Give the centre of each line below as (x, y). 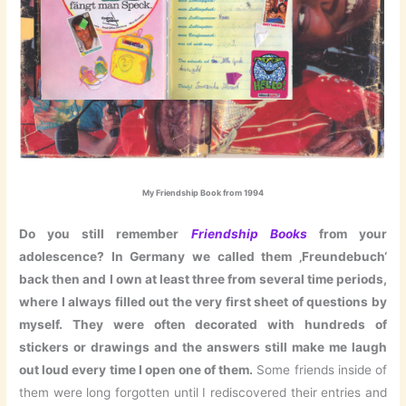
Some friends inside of (320, 370)
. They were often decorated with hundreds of (223, 325)
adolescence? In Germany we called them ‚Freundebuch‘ (203, 257)
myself (39, 325)
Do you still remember (99, 234)
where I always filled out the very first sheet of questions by (203, 302)
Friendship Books (243, 234)
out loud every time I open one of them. (136, 370)
